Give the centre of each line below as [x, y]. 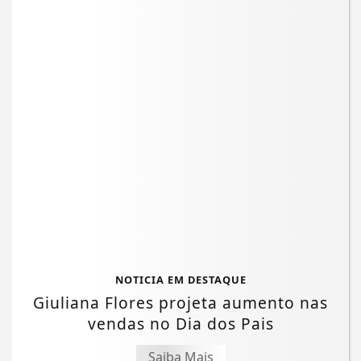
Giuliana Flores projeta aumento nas [180, 302]
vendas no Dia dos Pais [180, 323]
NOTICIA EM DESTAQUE [180, 279]
